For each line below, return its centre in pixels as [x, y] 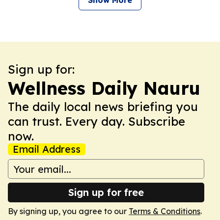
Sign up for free [106, 192]
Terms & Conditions [165, 211]
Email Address [47, 149]
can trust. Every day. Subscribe [96, 121]
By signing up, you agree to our [68, 211]
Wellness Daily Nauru [104, 88]
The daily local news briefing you [103, 107]
